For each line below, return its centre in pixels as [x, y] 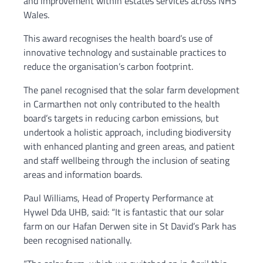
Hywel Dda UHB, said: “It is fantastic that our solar [124, 212]
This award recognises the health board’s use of [118, 38]
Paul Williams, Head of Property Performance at [119, 198]
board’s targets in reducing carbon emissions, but [121, 118]
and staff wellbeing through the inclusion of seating [127, 160]
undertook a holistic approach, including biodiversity [127, 132]
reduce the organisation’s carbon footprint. [108, 66]
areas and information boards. [83, 174]
